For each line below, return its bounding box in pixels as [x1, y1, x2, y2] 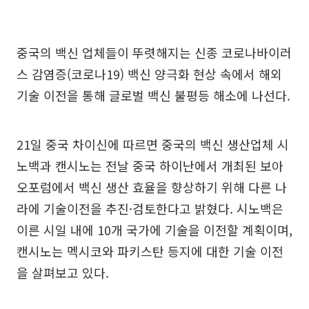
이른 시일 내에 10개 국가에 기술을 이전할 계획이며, [17, 220, 292, 239]
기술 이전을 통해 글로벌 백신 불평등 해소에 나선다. [17, 86, 290, 104]
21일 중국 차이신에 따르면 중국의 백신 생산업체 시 [17, 134, 289, 153]
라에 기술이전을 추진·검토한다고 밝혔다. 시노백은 [17, 199, 283, 217]
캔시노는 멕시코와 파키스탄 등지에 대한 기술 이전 [17, 241, 283, 260]
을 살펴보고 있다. [17, 263, 109, 281]
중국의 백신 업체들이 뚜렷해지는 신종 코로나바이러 [17, 43, 292, 61]
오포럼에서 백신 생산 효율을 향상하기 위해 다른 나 [17, 177, 287, 196]
